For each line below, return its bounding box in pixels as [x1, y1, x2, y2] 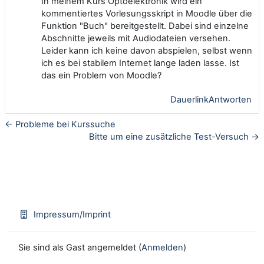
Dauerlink [170, 94, 209, 105]
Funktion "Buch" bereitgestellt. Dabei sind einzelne [41, 20, 249, 31]
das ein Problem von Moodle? [41, 70, 161, 81]
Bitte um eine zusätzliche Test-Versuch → [89, 131, 259, 142]
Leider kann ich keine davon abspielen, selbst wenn [41, 45, 252, 56]
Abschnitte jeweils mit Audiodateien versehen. [41, 32, 230, 44]
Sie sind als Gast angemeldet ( [18, 242, 141, 253]
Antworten [209, 94, 252, 105]
